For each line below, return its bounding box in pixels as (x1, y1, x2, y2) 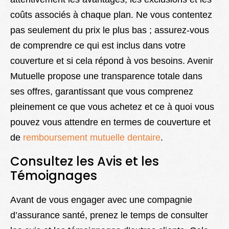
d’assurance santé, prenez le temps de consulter (10, 210, 208, 220)
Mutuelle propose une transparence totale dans (10, 71, 202, 81)
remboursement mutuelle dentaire (23, 132, 161, 143)
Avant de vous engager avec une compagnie (10, 194, 192, 205)
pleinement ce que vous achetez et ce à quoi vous (10, 101, 214, 112)
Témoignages (10, 167, 97, 184)
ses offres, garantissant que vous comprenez (10, 86, 193, 97)
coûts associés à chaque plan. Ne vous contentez (10, 9, 212, 20)
